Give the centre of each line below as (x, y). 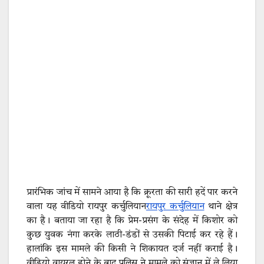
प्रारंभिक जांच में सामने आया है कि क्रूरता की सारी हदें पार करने (132, 193)
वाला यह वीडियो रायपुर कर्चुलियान (86, 207)
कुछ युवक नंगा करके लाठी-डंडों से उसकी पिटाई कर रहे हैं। (132, 235)
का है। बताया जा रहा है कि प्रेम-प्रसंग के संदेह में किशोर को (132, 221)
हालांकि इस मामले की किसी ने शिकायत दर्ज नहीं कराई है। (132, 250)
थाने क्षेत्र (221, 207)
